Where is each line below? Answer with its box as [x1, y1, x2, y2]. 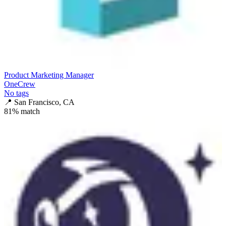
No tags [4, 88, 29, 97]
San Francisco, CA [14, 97, 75, 106]
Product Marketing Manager [4, 70, 94, 79]
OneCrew [4, 79, 35, 88]
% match [12, 106, 40, 116]
